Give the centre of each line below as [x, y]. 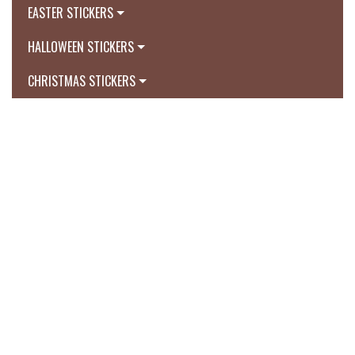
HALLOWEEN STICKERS [81, 47]
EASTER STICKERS [71, 13]
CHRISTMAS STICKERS [82, 81]
